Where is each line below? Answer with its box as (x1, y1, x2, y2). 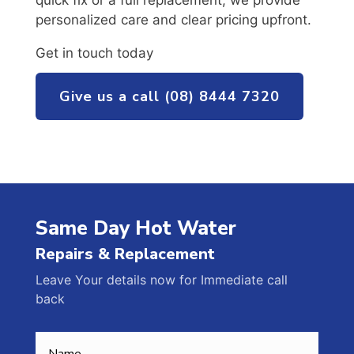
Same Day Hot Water (35, 215, 236, 243)
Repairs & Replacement (35, 243, 215, 265)
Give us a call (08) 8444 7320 (58, 87, 280, 107)
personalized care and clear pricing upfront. (35, 12, 311, 28)
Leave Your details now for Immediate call (35, 272, 288, 288)
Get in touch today (35, 45, 153, 62)
